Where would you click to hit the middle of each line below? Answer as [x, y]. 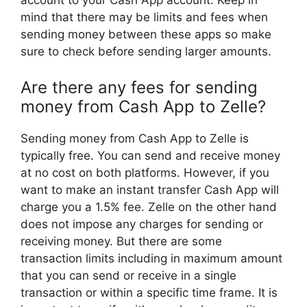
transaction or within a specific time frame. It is [149, 292]
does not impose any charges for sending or [142, 224]
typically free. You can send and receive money [150, 155]
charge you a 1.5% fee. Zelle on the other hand [149, 207]
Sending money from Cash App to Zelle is [135, 138]
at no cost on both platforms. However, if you [145, 172]
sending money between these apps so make [146, 35]
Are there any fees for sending [139, 87]
